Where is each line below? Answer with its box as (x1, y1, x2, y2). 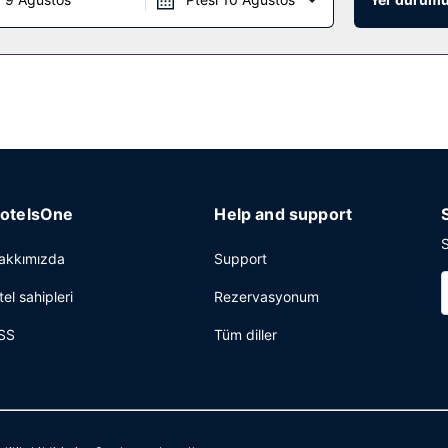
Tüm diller (214, 326, 278, 343)
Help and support (214, 204, 353, 224)
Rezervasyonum (214, 288, 320, 305)
